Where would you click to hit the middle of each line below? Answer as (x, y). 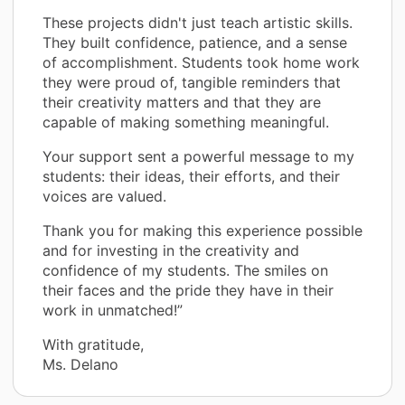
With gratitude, (93, 345)
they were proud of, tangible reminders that (192, 83)
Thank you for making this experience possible (202, 231)
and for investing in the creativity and (171, 251)
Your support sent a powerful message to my (198, 157)
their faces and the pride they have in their (188, 291)
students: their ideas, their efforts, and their (191, 177)
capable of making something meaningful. (186, 122)
